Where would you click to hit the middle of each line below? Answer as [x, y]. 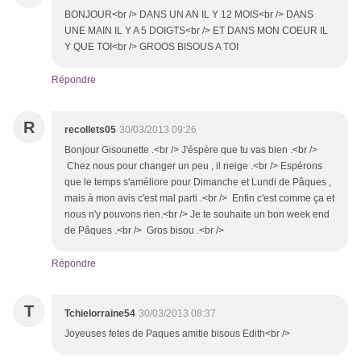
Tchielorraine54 [100, 314]
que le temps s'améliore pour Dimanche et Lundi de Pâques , [198, 183]
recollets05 [90, 130]
